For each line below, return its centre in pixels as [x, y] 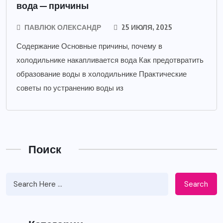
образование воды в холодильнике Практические [102, 74]
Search [196, 184]
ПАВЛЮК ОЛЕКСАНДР [63, 27]
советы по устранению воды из [70, 88]
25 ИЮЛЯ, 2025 [146, 27]
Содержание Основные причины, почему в [89, 47]
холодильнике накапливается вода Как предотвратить [110, 60]
